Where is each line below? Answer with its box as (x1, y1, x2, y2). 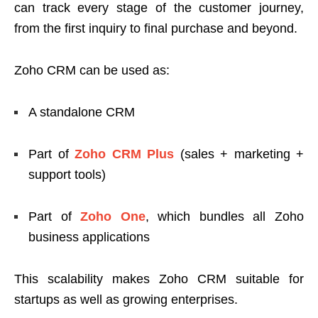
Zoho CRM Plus (75, 146, 174, 161)
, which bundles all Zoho (145, 209, 305, 224)
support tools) (28, 167, 106, 182)
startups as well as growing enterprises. (14, 292, 238, 307)
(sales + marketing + (174, 146, 304, 161)
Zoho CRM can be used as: (14, 62, 170, 77)
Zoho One (80, 209, 146, 224)
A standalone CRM (28, 104, 135, 119)
